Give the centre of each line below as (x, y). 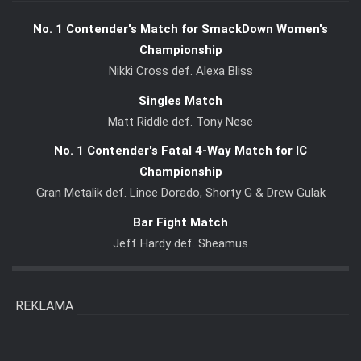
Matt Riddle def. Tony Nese (180, 121)
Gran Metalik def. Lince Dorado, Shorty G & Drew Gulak (180, 193)
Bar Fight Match (180, 222)
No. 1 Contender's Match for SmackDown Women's (180, 29)
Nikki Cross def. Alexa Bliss (180, 71)
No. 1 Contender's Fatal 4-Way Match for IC (180, 151)
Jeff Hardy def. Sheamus (180, 243)
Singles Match (180, 100)
